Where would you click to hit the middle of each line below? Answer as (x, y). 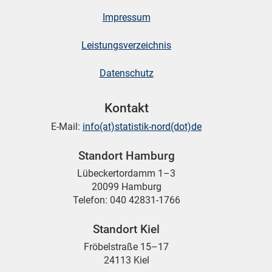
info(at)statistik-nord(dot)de (142, 127)
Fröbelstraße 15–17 (126, 246)
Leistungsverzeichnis (126, 45)
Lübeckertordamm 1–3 (126, 173)
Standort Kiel (126, 229)
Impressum (126, 17)
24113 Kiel (126, 260)
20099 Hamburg (126, 186)
